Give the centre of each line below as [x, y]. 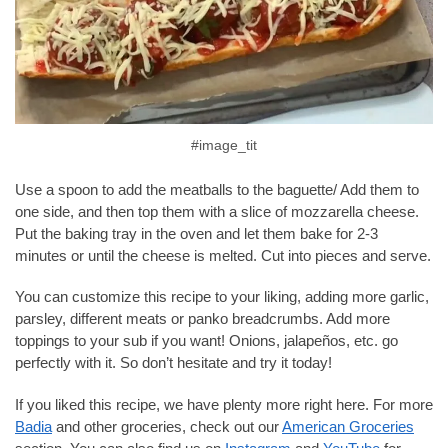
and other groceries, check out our [167, 426]
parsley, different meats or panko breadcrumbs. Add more [202, 319]
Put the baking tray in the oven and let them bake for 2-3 [196, 233]
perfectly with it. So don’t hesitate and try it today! [173, 363]
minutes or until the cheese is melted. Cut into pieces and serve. [223, 255]
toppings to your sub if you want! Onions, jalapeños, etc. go [206, 341]
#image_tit [224, 145]
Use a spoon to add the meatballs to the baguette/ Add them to [217, 189]
